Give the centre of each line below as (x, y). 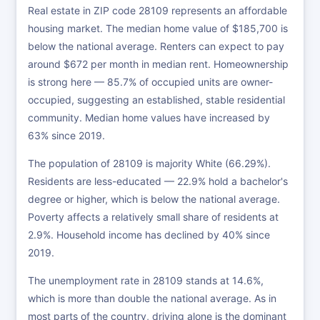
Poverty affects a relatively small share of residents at (153, 217)
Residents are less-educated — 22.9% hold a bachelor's (158, 181)
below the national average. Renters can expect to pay (156, 46)
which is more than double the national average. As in (152, 298)
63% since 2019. (66, 135)
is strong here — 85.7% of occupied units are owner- (150, 82)
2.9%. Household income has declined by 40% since (149, 235)
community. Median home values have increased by (149, 117)
